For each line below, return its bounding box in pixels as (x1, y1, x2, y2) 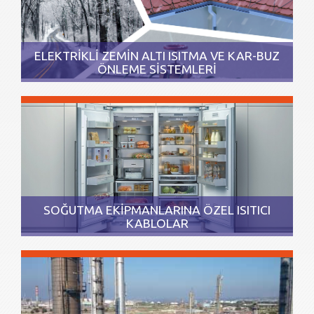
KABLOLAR (125, 217, 189, 231)
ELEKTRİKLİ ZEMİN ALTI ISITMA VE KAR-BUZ (34, 49, 280, 63)
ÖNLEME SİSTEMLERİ (97, 62, 217, 76)
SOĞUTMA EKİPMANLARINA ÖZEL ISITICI (43, 203, 271, 217)
